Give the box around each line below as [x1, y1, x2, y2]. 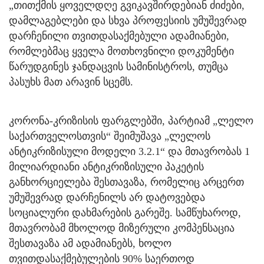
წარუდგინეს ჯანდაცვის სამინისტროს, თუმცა [9, 60, 228, 72]
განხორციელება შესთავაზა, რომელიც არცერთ [9, 176, 244, 188]
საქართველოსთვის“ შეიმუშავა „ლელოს [9, 130, 210, 142]
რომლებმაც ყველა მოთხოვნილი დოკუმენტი [9, 45, 234, 57]
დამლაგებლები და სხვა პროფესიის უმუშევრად [9, 14, 247, 27]
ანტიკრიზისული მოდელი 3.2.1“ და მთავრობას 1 [9, 145, 250, 157]
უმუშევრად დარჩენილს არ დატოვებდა [9, 191, 205, 203]
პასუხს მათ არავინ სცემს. [9, 75, 133, 88]
